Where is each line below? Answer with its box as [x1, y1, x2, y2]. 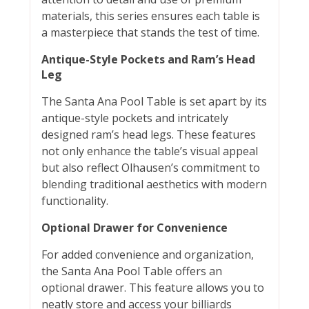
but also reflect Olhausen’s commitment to [41, 160, 260, 176]
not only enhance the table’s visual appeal [41, 143, 258, 159]
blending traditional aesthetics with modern [41, 177, 267, 192]
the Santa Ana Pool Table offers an [41, 263, 222, 279]
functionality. [41, 193, 108, 209]
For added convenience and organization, [41, 247, 254, 263]
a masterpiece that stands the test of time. [41, 25, 259, 41]
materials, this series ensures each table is [41, 8, 260, 24]
